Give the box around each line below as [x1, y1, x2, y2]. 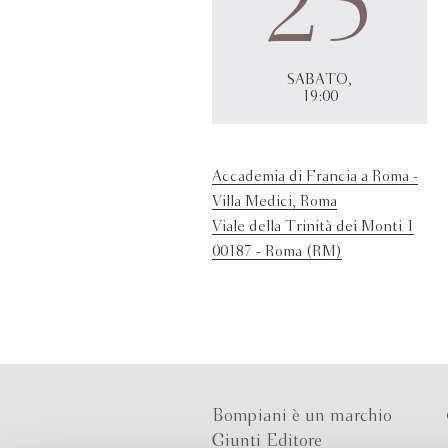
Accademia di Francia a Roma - [212, 170, 418, 184]
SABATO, [287, 73, 352, 87]
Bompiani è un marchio [212, 408, 392, 425]
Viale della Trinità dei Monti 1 [212, 220, 414, 234]
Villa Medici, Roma [212, 195, 337, 209]
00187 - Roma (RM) [212, 245, 342, 259]
